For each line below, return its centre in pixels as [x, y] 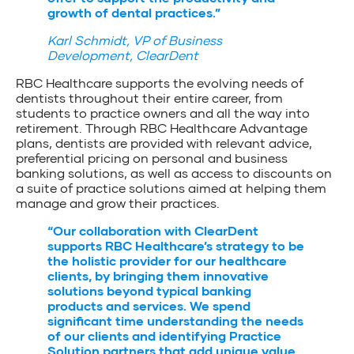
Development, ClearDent [123, 55]
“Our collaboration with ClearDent [153, 230]
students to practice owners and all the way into [163, 112]
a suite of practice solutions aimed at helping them [171, 187]
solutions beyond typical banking [149, 290]
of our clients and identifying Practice [164, 335]
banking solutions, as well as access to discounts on [174, 172]
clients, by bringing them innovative [158, 275]
